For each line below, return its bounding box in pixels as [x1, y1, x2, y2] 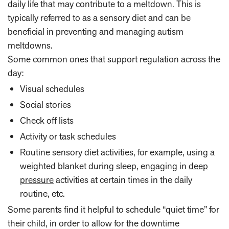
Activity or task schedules [20, 130, 116, 143]
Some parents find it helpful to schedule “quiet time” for [8, 203, 219, 216]
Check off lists [20, 114, 74, 127]
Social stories [20, 99, 71, 111]
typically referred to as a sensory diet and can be [8, 12, 191, 24]
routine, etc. [20, 188, 65, 200]
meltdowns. [8, 39, 53, 52]
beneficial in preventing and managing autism [8, 26, 184, 38]
